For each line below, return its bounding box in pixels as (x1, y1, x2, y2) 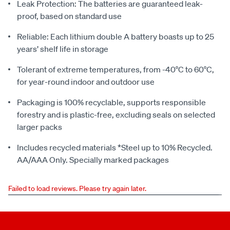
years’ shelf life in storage (17, 44, 108, 54)
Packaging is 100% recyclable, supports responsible (17, 97, 206, 108)
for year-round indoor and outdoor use (17, 76, 155, 87)
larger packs (17, 122, 62, 132)
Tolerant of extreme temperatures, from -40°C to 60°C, (17, 64, 214, 75)
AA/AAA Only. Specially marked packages (17, 155, 169, 165)
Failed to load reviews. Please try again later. (8, 184, 146, 194)
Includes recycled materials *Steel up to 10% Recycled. (17, 142, 213, 153)
